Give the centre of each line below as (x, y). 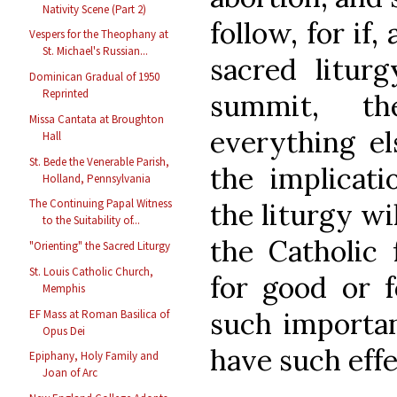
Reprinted (66, 94)
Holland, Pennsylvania (97, 178)
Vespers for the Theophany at (99, 35)
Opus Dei (64, 331)
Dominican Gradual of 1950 (95, 77)
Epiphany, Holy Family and (94, 356)
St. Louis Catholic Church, (92, 271)
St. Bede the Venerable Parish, (100, 161)
